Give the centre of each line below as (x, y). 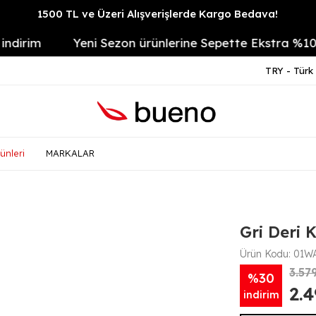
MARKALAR (70, 153)
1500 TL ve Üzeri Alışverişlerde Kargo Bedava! (158, 14)
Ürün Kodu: (267, 254)
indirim (261, 294)
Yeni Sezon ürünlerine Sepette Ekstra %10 (165, 42)
